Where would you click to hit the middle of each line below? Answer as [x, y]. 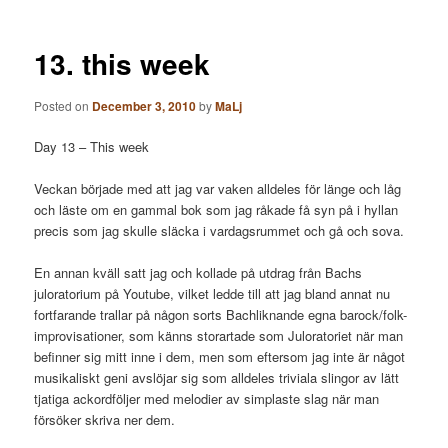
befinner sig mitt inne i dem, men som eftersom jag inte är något [220, 357]
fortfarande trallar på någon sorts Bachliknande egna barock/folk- [221, 315]
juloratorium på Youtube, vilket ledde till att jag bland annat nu [212, 294]
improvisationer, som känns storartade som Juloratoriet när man [219, 336]
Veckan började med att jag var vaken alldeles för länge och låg [218, 189]
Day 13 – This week [92, 146]
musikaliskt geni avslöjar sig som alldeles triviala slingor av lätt [217, 378]
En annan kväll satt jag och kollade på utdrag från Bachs [198, 273]
